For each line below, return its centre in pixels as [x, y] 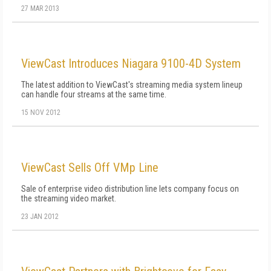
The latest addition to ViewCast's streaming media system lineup [132, 85]
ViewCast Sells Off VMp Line [90, 168]
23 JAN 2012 [40, 217]
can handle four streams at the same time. [94, 94]
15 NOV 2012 [41, 113]
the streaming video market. [69, 198]
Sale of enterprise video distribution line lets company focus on [130, 189]
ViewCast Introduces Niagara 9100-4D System [131, 64]
